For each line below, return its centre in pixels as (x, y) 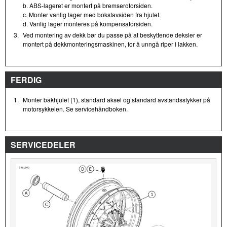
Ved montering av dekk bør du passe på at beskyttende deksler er (112, 34)
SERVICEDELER (43, 144)
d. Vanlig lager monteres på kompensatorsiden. (88, 23)
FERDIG (26, 80)
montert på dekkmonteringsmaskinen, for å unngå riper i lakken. (110, 44)
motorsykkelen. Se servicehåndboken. (75, 108)
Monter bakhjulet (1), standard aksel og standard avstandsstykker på (117, 99)
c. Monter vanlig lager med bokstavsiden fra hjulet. (92, 14)
